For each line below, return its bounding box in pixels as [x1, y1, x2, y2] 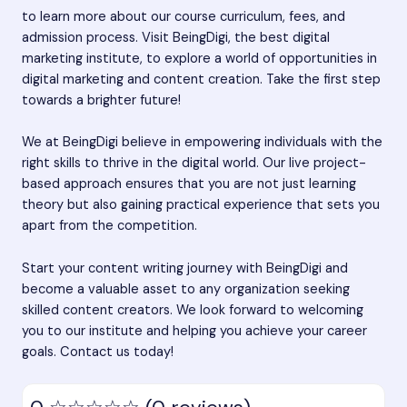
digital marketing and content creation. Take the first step [22, 70, 381, 88]
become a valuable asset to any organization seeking [22, 280, 350, 298]
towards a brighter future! [22, 91, 181, 109]
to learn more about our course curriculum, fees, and [22, 7, 345, 25]
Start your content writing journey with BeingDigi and [22, 259, 348, 277]
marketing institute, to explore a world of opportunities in [22, 49, 377, 67]
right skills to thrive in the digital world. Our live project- [22, 154, 366, 173]
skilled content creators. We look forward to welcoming [22, 301, 363, 319]
